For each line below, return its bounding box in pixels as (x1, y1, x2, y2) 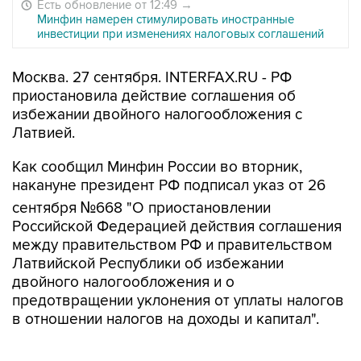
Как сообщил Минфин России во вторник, (12, 158, 302, 176)
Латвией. (12, 124, 75, 143)
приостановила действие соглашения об (12, 87, 296, 106)
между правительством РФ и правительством (12, 236, 332, 255)
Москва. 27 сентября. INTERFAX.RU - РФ (12, 68, 292, 87)
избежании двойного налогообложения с (12, 106, 302, 124)
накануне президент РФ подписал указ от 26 (12, 176, 326, 195)
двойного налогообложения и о (12, 273, 234, 292)
